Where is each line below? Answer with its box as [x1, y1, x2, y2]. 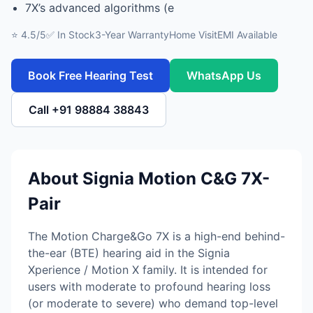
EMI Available [217, 29, 277, 41]
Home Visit [169, 29, 217, 41]
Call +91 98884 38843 [29, 103, 149, 117]
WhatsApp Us [187, 68, 261, 82]
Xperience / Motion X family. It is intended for [28, 263, 268, 277]
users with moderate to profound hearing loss [28, 279, 270, 293]
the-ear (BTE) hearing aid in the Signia [28, 246, 230, 260]
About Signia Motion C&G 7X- [28, 168, 270, 189]
